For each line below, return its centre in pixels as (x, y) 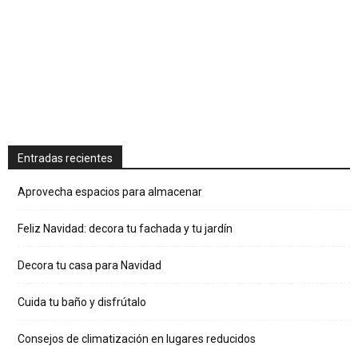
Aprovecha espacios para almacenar (110, 192)
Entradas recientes (65, 158)
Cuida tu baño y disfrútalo (82, 302)
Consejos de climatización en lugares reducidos (137, 339)
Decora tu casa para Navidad (89, 265)
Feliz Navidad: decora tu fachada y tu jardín (125, 229)
